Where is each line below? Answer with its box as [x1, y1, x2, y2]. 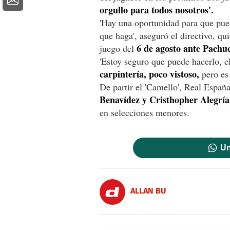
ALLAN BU [130, 186, 166, 196]
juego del [100, 42, 137, 54]
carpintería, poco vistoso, [100, 67, 199, 81]
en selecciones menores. [100, 106, 189, 119]
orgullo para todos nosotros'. [100, 3, 214, 16]
